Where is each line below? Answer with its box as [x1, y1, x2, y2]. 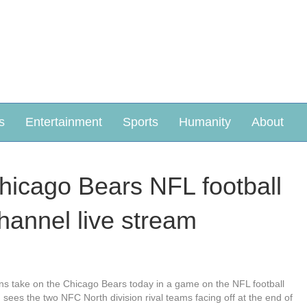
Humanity [179, 115, 231, 129]
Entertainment [25, 115, 102, 129]
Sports [123, 115, 158, 129]
